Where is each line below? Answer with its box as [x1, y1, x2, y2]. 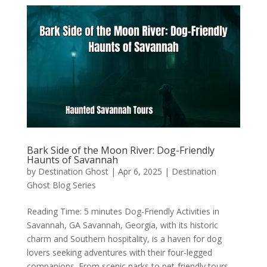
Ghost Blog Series [26, 179, 96, 191]
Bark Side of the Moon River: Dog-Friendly [26, 143, 215, 157]
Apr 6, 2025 [117, 165, 162, 177]
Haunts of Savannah [26, 153, 118, 166]
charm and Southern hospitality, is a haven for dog [26, 232, 222, 244]
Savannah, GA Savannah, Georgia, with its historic [26, 219, 218, 231]
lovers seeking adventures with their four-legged [26, 246, 212, 258]
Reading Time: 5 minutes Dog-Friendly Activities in [26, 205, 219, 217]
